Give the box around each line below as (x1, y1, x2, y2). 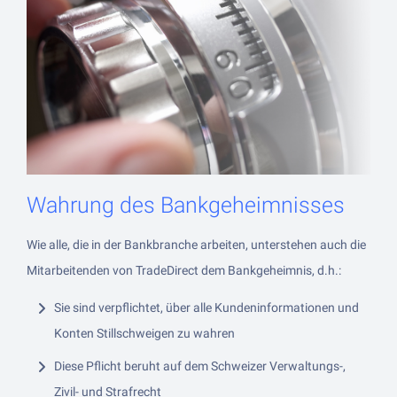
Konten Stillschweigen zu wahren (54, 325, 235, 340)
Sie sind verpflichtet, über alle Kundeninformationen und (54, 300, 359, 315)
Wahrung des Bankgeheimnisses (27, 191, 345, 218)
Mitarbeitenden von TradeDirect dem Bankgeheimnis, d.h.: (27, 262, 341, 277)
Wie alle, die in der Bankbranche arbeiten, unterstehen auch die (27, 237, 366, 252)
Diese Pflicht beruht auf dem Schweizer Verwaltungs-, (54, 358, 346, 373)
